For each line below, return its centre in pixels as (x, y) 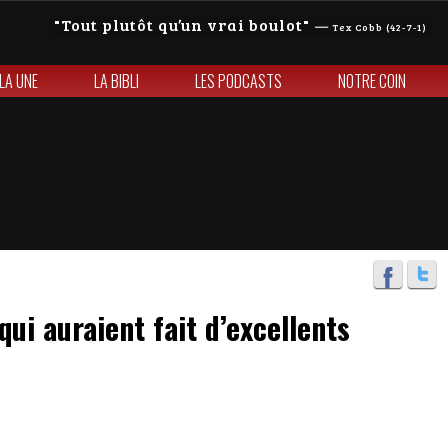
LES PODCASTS (238, 81)
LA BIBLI (116, 81)
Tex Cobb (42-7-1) (379, 27)
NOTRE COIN (372, 81)
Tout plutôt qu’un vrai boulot (182, 24)
